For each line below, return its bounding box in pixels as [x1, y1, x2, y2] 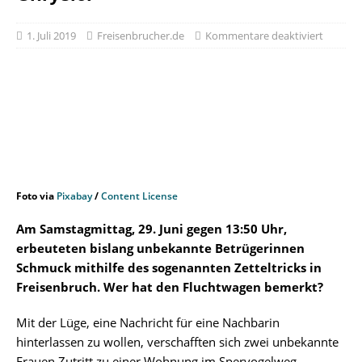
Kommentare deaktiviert [205, 28, 323, 44]
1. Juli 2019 [27, 28, 76, 44]
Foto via [16, 189, 57, 204]
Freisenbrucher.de [97, 28, 184, 44]
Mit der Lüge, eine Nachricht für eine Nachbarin [16, 314, 280, 331]
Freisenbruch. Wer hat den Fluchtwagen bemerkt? [16, 279, 323, 296]
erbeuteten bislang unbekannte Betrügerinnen [16, 240, 305, 257]
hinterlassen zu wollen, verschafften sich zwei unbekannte [16, 334, 339, 351]
